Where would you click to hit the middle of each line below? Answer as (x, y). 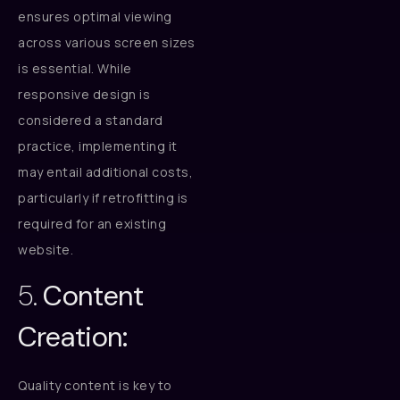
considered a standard (91, 121)
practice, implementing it (98, 146)
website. (46, 250)
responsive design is (84, 95)
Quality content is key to (95, 385)
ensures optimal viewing (95, 17)
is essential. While (75, 69)
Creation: (72, 337)
